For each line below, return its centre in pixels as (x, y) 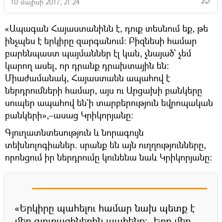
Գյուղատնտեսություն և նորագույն (74, 132)
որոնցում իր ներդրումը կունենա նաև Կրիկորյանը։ (109, 157)
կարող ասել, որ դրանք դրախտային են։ (87, 65)
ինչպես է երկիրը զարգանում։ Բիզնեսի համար (101, 40)
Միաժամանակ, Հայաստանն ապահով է (87, 78)
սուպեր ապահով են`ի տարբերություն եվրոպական (109, 102)
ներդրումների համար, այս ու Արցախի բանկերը (104, 90)
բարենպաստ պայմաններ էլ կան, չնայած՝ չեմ (98, 53)
